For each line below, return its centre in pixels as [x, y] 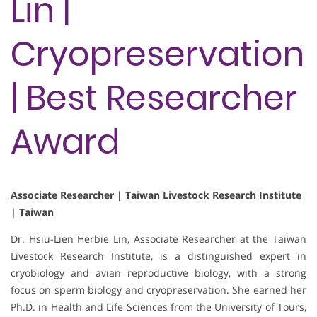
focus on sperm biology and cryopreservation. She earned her [158, 290]
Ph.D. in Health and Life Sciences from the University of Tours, [158, 307]
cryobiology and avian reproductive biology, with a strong [158, 273]
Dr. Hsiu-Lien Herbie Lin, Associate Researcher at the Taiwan [158, 239]
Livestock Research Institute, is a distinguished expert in [158, 256]
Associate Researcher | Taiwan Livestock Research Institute [156, 195]
